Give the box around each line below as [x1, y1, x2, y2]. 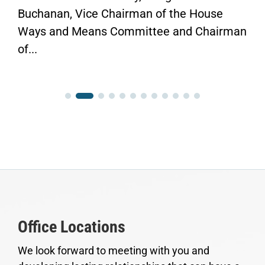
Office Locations [18, 216, 125, 237]
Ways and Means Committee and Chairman [18, 24, 247, 38]
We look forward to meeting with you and [18, 244, 209, 257]
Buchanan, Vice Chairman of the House [18, 6, 223, 21]
